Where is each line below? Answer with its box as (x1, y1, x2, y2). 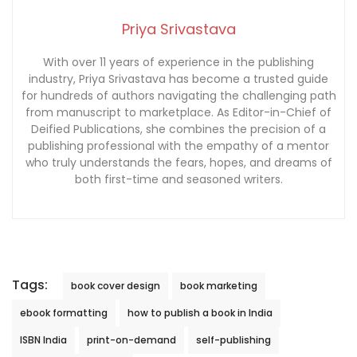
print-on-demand (87, 332, 176, 347)
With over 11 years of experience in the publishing (43, 53, 314, 70)
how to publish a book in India (127, 305, 273, 320)
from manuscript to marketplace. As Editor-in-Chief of (25, 104, 331, 120)
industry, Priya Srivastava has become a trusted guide (29, 70, 328, 87)
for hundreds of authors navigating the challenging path (21, 87, 336, 104)
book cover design (71, 278, 160, 292)
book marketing (180, 278, 257, 292)
